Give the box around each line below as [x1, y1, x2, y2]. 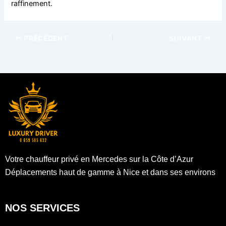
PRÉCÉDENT [22, 34, 68, 42]
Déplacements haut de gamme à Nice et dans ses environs [5, 168, 215, 177]
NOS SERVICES [5, 202, 80, 214]
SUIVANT [169, 34, 204, 42]
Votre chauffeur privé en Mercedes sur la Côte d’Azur [5, 155, 193, 164]
